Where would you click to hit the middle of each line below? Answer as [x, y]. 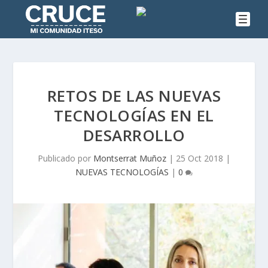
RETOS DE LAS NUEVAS [134, 96]
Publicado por [66, 159]
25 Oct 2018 [200, 159]
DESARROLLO [134, 135]
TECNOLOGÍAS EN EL [134, 116]
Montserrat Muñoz [130, 159]
